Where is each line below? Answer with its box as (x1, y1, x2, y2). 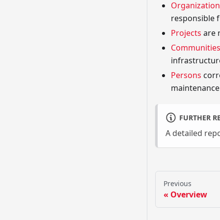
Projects (171, 27, 201, 39)
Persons (171, 70, 201, 81)
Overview (170, 189, 207, 200)
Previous (164, 179, 192, 189)
